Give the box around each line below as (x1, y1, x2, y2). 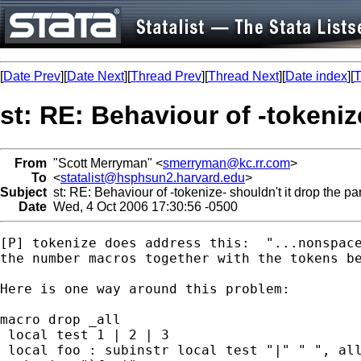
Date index (285, 69, 347, 83)
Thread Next (208, 69, 279, 83)
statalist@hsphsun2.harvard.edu (60, 170, 245, 185)
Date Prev (3, 69, 60, 83)
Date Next (67, 69, 124, 83)
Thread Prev (131, 69, 201, 83)
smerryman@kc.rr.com (163, 156, 290, 170)
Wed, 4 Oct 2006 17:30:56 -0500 (47, 199, 238, 214)
